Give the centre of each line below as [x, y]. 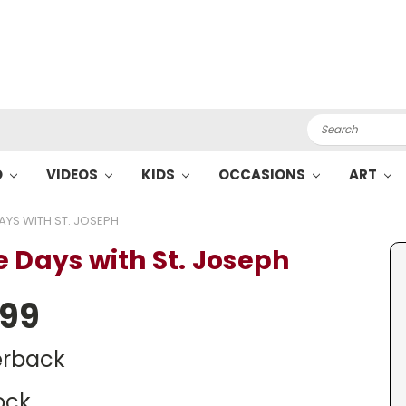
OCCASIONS [263, 174]
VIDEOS [73, 174]
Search [329, 123]
